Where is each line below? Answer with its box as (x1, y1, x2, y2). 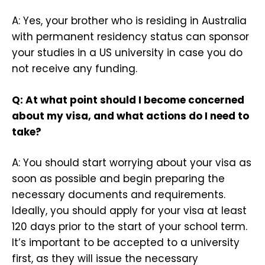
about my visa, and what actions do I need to (12, 108, 249, 123)
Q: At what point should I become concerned (12, 92, 244, 107)
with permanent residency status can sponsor (12, 30, 249, 44)
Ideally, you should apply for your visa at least (12, 203, 247, 218)
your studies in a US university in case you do (12, 46, 243, 60)
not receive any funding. (12, 62, 140, 76)
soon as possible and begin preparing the (12, 172, 225, 186)
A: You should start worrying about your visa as (12, 156, 251, 170)
